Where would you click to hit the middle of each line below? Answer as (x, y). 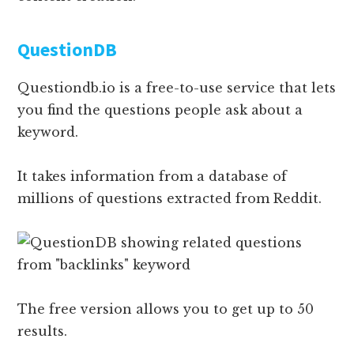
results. (43, 331)
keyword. (48, 132)
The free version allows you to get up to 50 (166, 309)
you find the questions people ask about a (160, 109)
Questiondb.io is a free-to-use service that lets (177, 87)
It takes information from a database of (153, 176)
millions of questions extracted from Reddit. (170, 198)
